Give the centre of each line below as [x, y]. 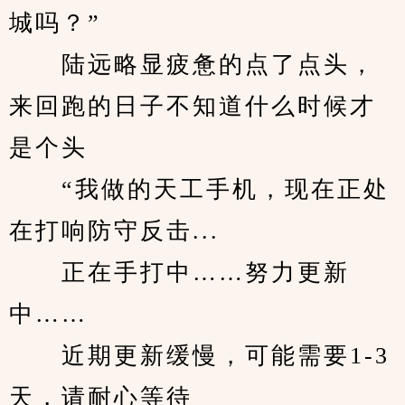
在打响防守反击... [114, 231]
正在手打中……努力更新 [179, 273]
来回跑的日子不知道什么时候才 [193, 106]
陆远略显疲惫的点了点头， [193, 65]
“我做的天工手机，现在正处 [199, 189]
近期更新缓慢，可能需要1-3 [199, 356]
